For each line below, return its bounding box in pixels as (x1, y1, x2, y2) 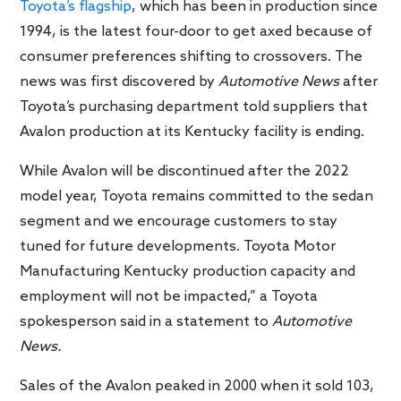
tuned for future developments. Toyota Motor (20, 237, 337, 255)
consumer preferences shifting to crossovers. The (20, 47, 363, 65)
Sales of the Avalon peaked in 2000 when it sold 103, (20, 377, 375, 395)
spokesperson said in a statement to (20, 312, 273, 330)
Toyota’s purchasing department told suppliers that (20, 98, 369, 115)
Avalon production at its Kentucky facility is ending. (20, 123, 365, 141)
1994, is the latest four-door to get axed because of (20, 22, 373, 40)
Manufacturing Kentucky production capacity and (20, 262, 356, 280)
